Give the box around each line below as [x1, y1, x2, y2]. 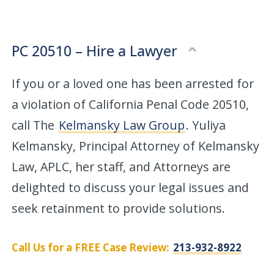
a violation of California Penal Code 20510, [12, 95, 250, 113]
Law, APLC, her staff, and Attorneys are [12, 158, 231, 175]
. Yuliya [186, 116, 226, 133]
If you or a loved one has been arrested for [12, 75, 254, 92]
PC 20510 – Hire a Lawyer [12, 40, 182, 61]
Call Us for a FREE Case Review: [12, 240, 172, 254]
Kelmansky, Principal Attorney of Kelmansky [12, 137, 260, 154]
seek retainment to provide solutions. [12, 199, 226, 217]
